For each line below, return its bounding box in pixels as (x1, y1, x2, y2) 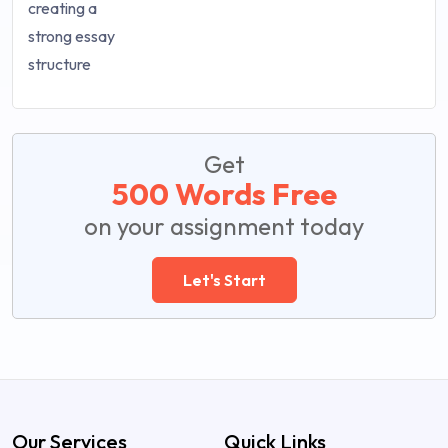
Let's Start (182, 270, 266, 291)
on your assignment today (84, 211, 364, 242)
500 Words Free (111, 175, 337, 214)
